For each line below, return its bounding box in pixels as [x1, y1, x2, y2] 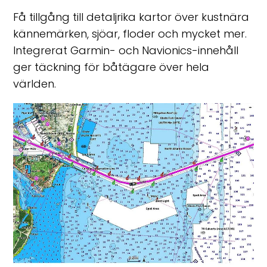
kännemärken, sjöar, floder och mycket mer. [13, 26, 247, 41]
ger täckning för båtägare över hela [13, 59, 210, 74]
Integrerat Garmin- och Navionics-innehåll [13, 42, 239, 58]
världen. [13, 76, 57, 91]
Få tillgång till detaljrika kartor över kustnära [13, 9, 250, 24]
